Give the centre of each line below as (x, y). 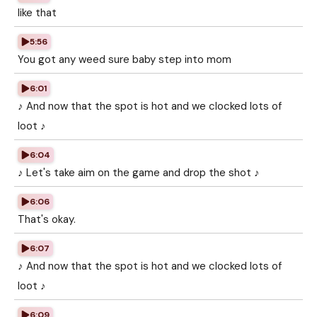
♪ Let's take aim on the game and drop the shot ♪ (139, 173)
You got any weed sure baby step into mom (125, 59)
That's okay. (47, 219)
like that (37, 13)
